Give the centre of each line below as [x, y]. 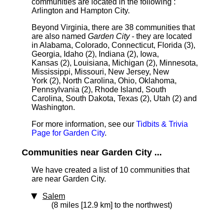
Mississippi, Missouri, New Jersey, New [100, 72]
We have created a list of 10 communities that [110, 170]
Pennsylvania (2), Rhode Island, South [99, 90]
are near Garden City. [69, 179]
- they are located [161, 36]
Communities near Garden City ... [92, 152]
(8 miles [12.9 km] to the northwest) [112, 205]
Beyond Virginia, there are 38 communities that [113, 27]
